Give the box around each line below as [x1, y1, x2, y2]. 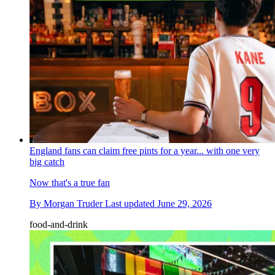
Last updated [105, 198, 157, 209]
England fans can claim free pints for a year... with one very [29, 145, 260, 157]
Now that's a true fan [29, 177, 110, 188]
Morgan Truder [44, 198, 103, 209]
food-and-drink [29, 219, 88, 230]
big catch [29, 157, 64, 168]
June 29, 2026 [157, 198, 212, 209]
